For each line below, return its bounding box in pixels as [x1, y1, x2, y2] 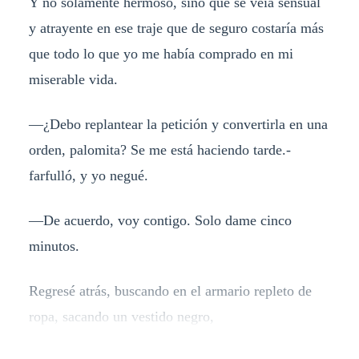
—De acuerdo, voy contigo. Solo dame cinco [28, 212, 292, 229]
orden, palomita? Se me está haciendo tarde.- [28, 142, 291, 159]
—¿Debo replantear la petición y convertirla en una [28, 116, 328, 133]
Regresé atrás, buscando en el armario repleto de [28, 283, 312, 300]
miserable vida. [28, 71, 118, 88]
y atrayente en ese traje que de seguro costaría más [28, 20, 324, 37]
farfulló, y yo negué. [28, 167, 148, 184]
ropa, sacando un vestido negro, [28, 309, 214, 325]
